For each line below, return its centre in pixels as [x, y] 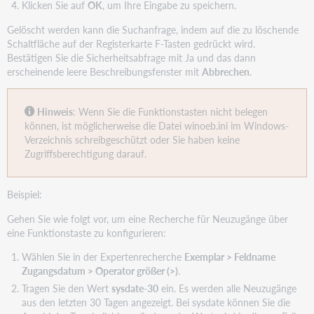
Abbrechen [226, 71]
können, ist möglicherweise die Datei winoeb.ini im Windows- [157, 126]
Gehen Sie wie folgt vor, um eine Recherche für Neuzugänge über [148, 218]
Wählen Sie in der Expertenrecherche [103, 256]
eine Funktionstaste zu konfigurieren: [87, 232]
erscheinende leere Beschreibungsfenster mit [105, 71]
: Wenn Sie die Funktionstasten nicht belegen [171, 112]
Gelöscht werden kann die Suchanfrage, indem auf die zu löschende [153, 29]
